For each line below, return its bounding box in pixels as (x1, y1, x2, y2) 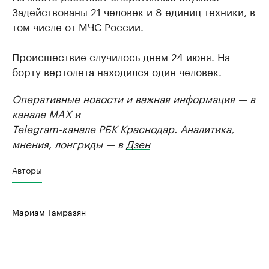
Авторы (12, 163, 42, 176)
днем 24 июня (143, 48, 211, 64)
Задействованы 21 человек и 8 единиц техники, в (12, 3, 255, 19)
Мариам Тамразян (12, 205, 86, 218)
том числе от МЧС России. (12, 18, 144, 34)
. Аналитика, (174, 120, 234, 136)
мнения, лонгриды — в (12, 135, 126, 151)
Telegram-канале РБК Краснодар (12, 120, 174, 136)
